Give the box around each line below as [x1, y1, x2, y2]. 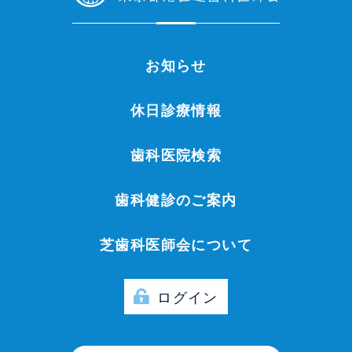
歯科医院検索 [130, 145, 222, 165]
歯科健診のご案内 [115, 189, 237, 210]
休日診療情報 [130, 100, 222, 120]
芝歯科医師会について [100, 234, 252, 255]
